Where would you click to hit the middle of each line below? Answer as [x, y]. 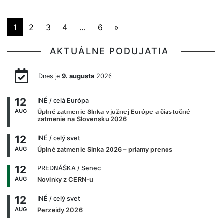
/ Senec [88, 168]
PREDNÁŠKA [56, 168]
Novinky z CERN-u [65, 180]
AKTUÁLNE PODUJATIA [111, 51]
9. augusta [78, 76]
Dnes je [50, 76]
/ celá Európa [68, 101]
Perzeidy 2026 [60, 210]
